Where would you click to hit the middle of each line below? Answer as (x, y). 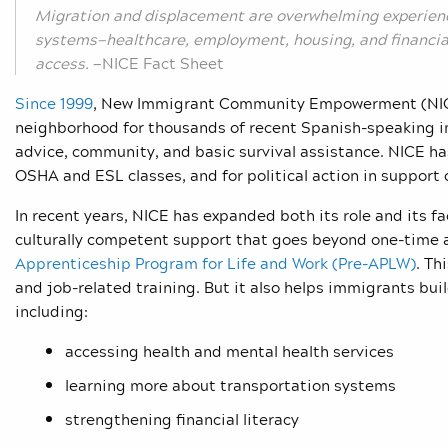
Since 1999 (54, 103)
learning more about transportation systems (230, 385)
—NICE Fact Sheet (158, 63)
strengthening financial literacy (182, 419)
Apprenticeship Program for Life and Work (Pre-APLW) (215, 263)
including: (51, 311)
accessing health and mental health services (229, 351)
